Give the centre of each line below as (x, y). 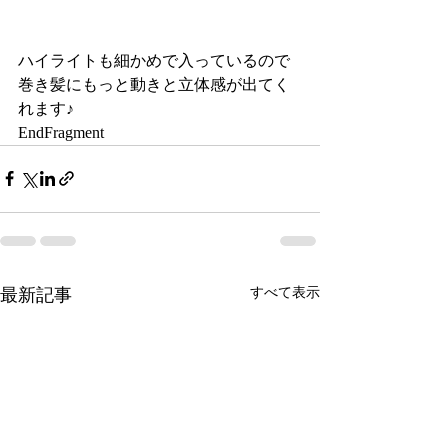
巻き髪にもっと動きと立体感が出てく (154, 84)
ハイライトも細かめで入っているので (154, 60)
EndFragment (61, 132)
